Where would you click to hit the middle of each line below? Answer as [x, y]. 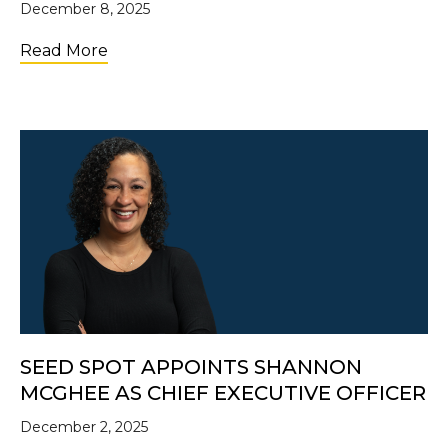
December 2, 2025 [84, 426]
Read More [64, 50]
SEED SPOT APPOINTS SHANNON [191, 366]
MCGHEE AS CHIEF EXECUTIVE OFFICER [223, 392]
